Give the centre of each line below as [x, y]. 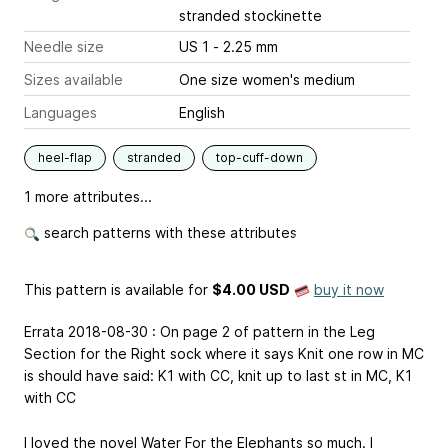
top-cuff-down [259, 157]
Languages [60, 112]
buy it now [349, 289]
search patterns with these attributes [168, 232]
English [202, 112]
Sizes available [73, 79]
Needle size [64, 46]
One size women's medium [267, 79]
